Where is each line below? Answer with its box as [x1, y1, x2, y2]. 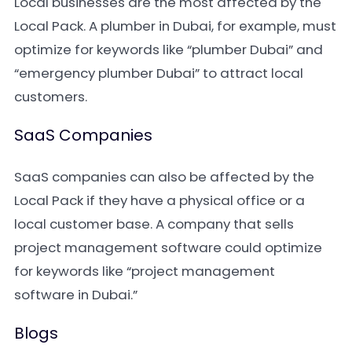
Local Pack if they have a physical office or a [14, 191, 305, 210]
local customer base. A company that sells [14, 214, 294, 233]
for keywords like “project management [14, 262, 275, 280]
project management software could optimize [14, 238, 322, 257]
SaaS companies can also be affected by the [14, 167, 314, 186]
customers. [14, 87, 87, 106]
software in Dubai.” [14, 285, 137, 304]
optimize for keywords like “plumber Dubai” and [14, 40, 323, 59]
